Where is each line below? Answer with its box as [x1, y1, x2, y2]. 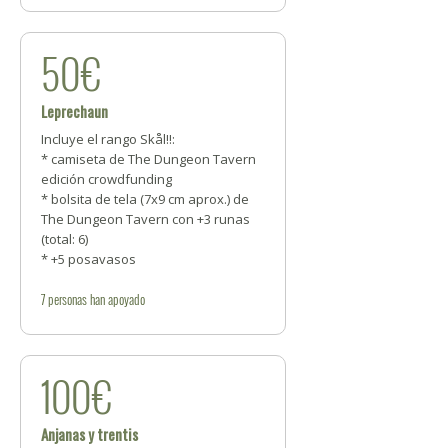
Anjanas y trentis [41, 423, 138, 445]
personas [48, 289, 87, 309]
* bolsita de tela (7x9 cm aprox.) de [41, 190, 249, 208]
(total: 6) [41, 230, 88, 248]
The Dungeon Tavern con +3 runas [41, 210, 250, 228]
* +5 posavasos [41, 250, 136, 268]
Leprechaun [41, 100, 108, 122]
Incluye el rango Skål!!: [41, 130, 175, 148]
